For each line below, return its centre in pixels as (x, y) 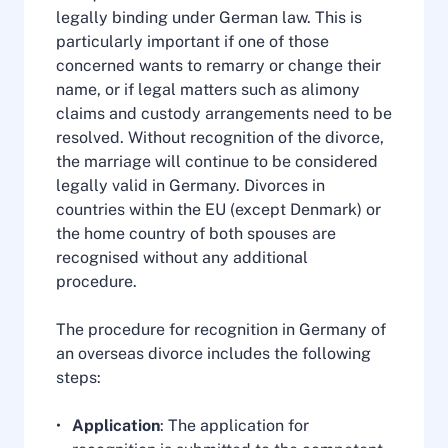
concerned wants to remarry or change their (218, 65)
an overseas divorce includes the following (213, 353)
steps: (78, 377)
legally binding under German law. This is (209, 17)
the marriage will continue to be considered (217, 161)
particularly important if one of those (192, 41)
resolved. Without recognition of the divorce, (220, 137)
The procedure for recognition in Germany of (221, 329)
